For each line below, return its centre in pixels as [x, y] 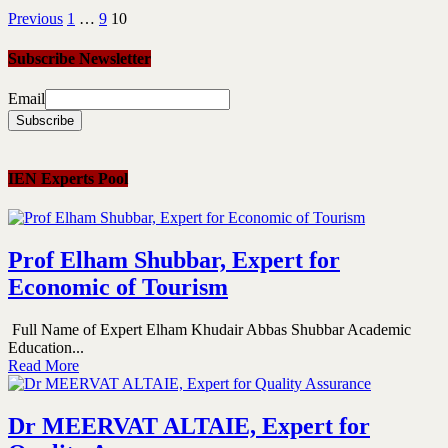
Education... [46, 348]
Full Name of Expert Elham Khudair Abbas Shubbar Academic [209, 330]
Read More [43, 366]
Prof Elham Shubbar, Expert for [174, 260]
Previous [35, 19]
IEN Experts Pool [68, 179]
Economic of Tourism [118, 287]
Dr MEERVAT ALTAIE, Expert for [189, 426]
